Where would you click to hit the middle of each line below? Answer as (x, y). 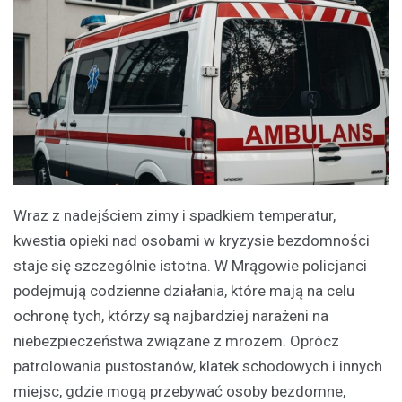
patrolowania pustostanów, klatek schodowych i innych (198, 367)
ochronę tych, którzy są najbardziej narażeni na (171, 316)
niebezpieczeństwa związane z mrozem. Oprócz (176, 341)
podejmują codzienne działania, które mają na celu (184, 291)
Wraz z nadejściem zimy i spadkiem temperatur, (175, 216)
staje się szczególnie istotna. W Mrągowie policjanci (190, 266)
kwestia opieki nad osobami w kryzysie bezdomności (192, 241)
